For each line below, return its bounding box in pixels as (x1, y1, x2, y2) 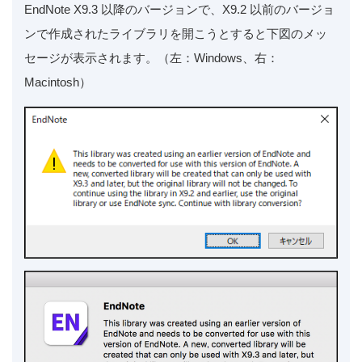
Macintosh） (24, 74, 91, 89)
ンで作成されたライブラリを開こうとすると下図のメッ (24, 26, 327, 40)
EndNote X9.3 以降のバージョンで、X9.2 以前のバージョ (24, 2, 335, 16)
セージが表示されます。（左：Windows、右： (24, 50, 279, 65)
